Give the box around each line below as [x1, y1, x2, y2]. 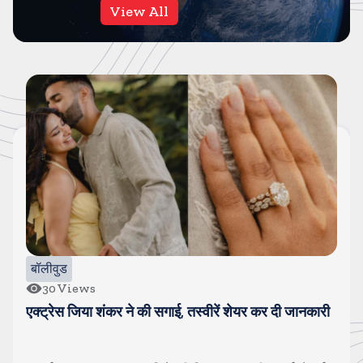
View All [110, 2, 169, 20]
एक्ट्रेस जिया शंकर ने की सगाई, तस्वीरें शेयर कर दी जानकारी [26, 303, 330, 321]
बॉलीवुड [31, 261, 67, 276]
